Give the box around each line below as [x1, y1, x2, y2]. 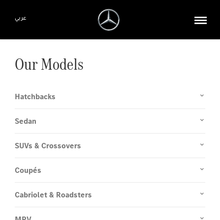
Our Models [15, 53, 83, 76]
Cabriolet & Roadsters [15, 190, 92, 200]
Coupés [15, 165, 41, 175]
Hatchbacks [15, 91, 55, 102]
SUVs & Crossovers [15, 140, 81, 151]
